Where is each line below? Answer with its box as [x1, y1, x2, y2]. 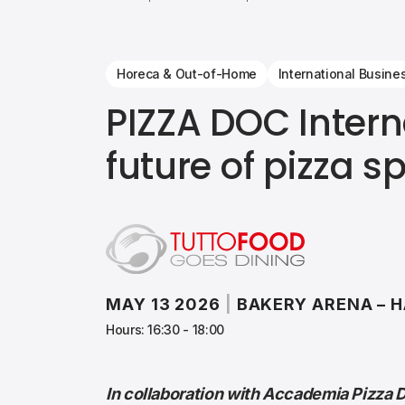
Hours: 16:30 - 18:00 [106, 321, 224, 337]
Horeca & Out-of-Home [117, 66, 257, 81]
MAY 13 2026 [106, 294, 221, 314]
